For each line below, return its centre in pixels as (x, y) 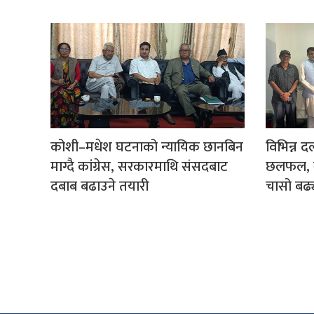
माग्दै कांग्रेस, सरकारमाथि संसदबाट (139, 166)
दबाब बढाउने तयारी (100, 186)
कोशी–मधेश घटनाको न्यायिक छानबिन (147, 147)
